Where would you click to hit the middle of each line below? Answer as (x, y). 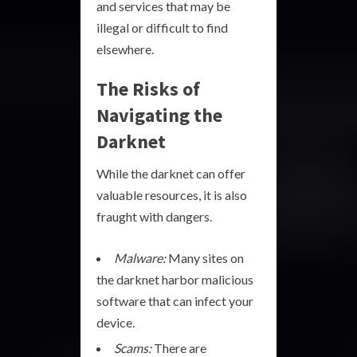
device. (116, 322)
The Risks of (148, 88)
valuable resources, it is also (172, 194)
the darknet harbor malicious (175, 279)
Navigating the (159, 115)
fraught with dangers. (154, 216)
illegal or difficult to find (162, 27)
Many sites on (205, 257)
